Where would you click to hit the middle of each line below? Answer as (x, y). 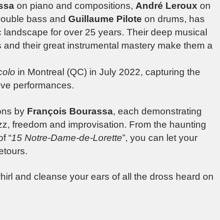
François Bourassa (70, 111)
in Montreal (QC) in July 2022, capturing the (108, 72)
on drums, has (173, 19)
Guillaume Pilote (105, 19)
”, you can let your (160, 137)
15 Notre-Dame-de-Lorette (67, 137)
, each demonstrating (157, 111)
